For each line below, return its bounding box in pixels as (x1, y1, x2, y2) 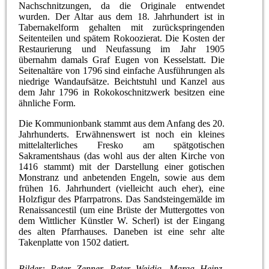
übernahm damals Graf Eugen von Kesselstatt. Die (19, 55, 225, 65)
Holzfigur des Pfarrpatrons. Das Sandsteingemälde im (19, 194, 225, 205)
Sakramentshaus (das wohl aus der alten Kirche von (19, 151, 225, 162)
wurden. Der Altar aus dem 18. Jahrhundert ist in (19, 11, 225, 22)
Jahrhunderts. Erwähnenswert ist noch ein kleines (19, 129, 225, 140)
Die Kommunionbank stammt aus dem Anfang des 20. (19, 118, 225, 129)
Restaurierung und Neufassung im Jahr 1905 (19, 44, 225, 55)
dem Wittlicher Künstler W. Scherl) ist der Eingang (19, 216, 225, 226)
